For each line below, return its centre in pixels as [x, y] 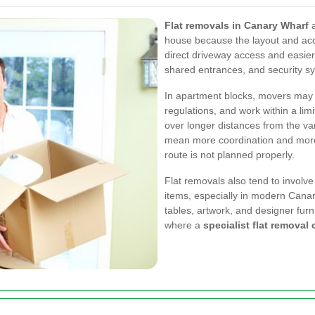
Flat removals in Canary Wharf [237, 25]
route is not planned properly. [230, 155]
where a [184, 225]
